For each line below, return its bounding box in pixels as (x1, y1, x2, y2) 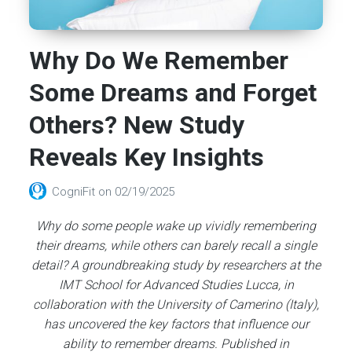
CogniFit (52, 185, 99, 200)
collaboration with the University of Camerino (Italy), (33, 297, 319, 312)
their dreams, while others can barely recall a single (35, 238, 317, 253)
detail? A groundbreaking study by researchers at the (31, 258, 321, 273)
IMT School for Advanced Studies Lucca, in (58, 277, 294, 292)
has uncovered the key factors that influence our (43, 317, 309, 332)
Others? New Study (29, 110, 245, 141)
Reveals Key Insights (29, 142, 265, 173)
